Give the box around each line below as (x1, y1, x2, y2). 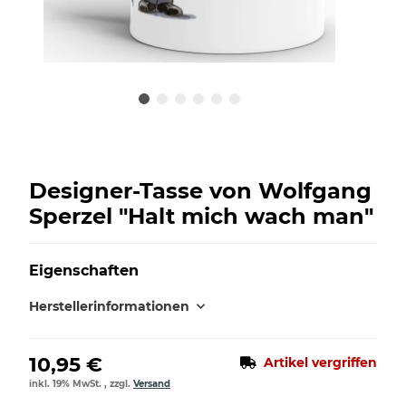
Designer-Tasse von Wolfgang (29, 177, 372, 204)
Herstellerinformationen (29, 297, 189, 314)
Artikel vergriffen (264, 353, 377, 371)
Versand (133, 377, 170, 390)
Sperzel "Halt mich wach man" (29, 202, 373, 229)
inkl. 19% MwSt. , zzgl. (29, 377, 133, 390)
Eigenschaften (29, 261, 139, 279)
